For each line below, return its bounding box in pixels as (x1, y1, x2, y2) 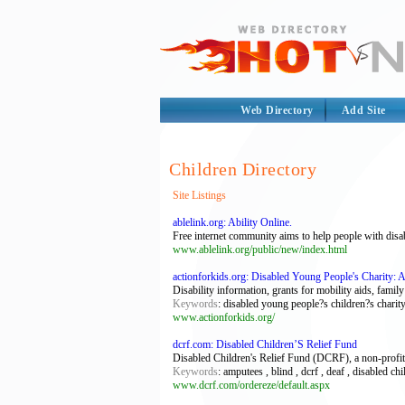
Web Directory (240, 104, 314, 117)
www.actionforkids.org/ (173, 311, 275, 324)
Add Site (341, 104, 386, 117)
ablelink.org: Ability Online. (173, 216, 292, 229)
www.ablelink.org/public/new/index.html (173, 243, 347, 256)
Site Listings (173, 189, 226, 202)
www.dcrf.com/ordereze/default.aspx (173, 379, 330, 391)
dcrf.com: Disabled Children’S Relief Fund (173, 338, 357, 351)
